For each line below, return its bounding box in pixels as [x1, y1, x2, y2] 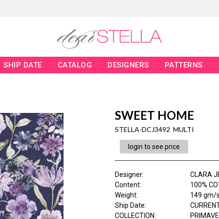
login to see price [128, 143, 180, 151]
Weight [114, 191, 136, 199]
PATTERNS [164, 61, 203, 70]
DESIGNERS [108, 61, 149, 70]
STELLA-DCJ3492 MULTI [114, 125, 194, 134]
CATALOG [57, 61, 92, 70]
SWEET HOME [114, 108, 194, 123]
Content [114, 181, 140, 189]
